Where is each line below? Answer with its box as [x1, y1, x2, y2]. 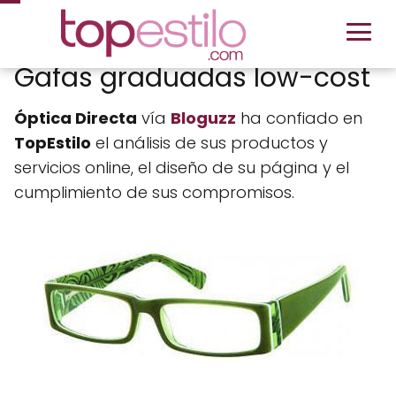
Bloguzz [171, 107, 236, 129]
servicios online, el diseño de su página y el [14, 156, 349, 179]
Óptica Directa [14, 107, 137, 129]
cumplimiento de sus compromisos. [14, 181, 294, 203]
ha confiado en [236, 107, 362, 129]
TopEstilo [14, 132, 91, 154]
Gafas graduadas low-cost [14, 59, 370, 96]
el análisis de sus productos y [91, 132, 328, 154]
